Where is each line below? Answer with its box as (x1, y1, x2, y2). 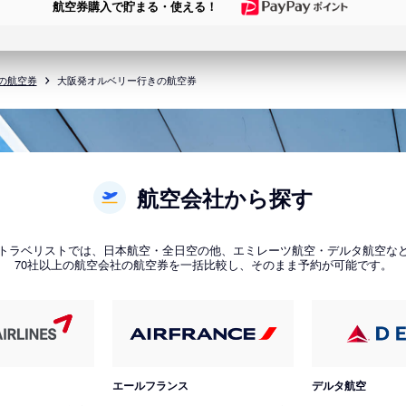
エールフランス (112, 376, 189, 393)
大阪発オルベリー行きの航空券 (56, 72, 197, 87)
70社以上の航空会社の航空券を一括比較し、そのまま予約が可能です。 (14, 255, 392, 273)
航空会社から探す (136, 181, 314, 213)
